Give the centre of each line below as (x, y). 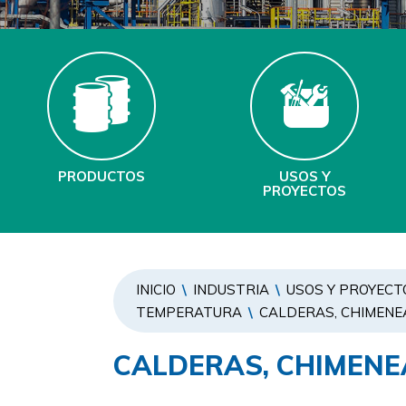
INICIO (156, 290)
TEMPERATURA (189, 312)
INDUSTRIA (231, 290)
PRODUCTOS (101, 176)
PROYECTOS (304, 191)
